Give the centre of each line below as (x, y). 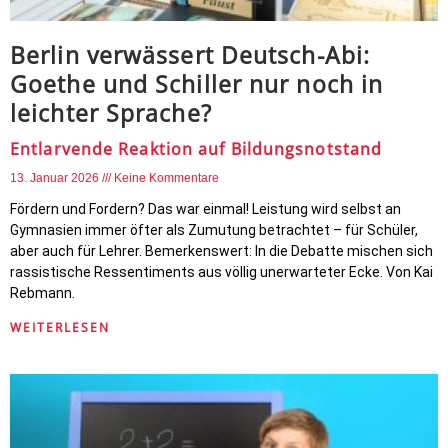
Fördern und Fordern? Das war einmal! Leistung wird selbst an (205, 209)
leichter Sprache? (111, 113)
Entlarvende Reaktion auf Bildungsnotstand (196, 149)
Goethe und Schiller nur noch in (197, 84)
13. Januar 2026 (56, 178)
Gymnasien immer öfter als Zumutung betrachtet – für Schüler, (214, 230)
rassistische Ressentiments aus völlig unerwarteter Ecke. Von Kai (221, 272)
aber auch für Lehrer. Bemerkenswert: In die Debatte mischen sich (221, 251)
